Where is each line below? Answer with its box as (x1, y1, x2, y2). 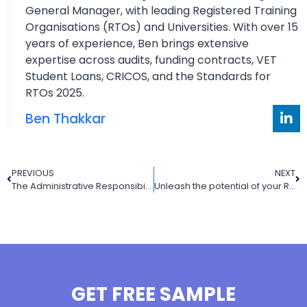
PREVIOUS (12, 167, 54, 180)
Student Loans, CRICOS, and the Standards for (25, 69, 271, 85)
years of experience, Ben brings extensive (25, 36, 249, 52)
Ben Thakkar (25, 110, 106, 129)
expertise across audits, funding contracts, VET (25, 52, 277, 69)
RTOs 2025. (25, 85, 84, 101)
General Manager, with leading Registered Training (25, 3, 297, 19)
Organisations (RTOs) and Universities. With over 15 (25, 19, 298, 36)
